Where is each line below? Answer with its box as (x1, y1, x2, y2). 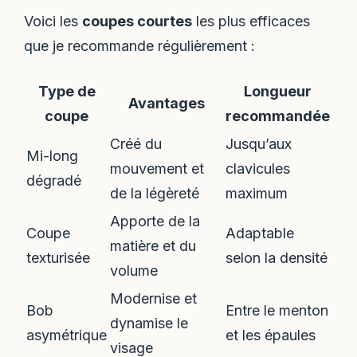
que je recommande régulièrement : (24, 37, 256, 54)
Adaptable (226, 225, 295, 242)
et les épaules (226, 327, 316, 344)
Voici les (24, 12, 83, 29)
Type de (37, 83, 96, 100)
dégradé (26, 172, 82, 190)
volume (110, 262, 159, 280)
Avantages (127, 95, 205, 112)
